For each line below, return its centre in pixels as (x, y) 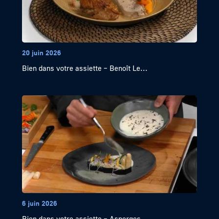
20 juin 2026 (41, 53)
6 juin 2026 (39, 203)
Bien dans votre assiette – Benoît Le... (85, 68)
